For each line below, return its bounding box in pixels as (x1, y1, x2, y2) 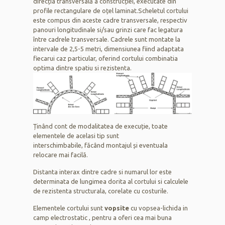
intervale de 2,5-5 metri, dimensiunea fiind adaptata (33, 45, 184, 52)
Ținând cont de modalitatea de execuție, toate (33, 123, 168, 130)
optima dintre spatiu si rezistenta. (33, 64, 132, 71)
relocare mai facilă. (33, 151, 88, 159)
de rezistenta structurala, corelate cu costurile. (33, 187, 169, 195)
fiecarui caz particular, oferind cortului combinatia (33, 54, 178, 62)
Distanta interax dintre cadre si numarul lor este (33, 168, 172, 176)
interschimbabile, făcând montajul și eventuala (33, 142, 168, 149)
